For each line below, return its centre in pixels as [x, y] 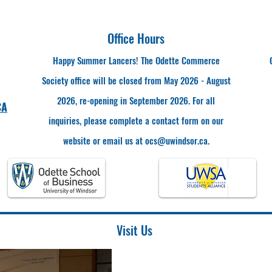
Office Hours [136, 38]
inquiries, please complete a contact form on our [136, 120]
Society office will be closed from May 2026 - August [136, 80]
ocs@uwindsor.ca [176, 140]
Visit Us [134, 230]
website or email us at [104, 140]
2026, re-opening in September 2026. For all [136, 100]
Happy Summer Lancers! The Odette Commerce [136, 60]
